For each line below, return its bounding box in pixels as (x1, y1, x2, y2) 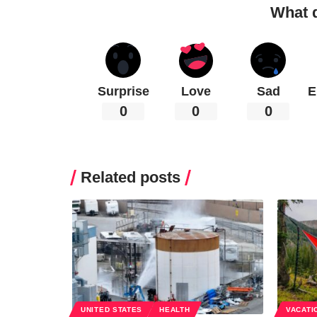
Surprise (97, 83, 149, 98)
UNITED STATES (81, 305, 143, 313)
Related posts (81, 168, 180, 186)
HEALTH (159, 305, 190, 313)
